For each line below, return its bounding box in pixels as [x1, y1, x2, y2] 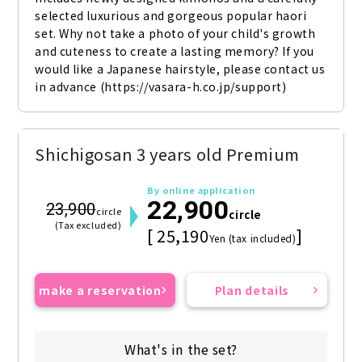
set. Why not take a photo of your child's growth [35, 25, 316, 42]
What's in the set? [124, 339, 238, 360]
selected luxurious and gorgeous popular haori [35, 7, 307, 24]
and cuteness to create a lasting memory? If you [35, 43, 314, 60]
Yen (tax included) [208, 231, 297, 246]
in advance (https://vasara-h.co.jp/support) [35, 78, 287, 95]
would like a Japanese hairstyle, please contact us [35, 61, 326, 78]
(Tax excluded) [54, 218, 122, 232]
